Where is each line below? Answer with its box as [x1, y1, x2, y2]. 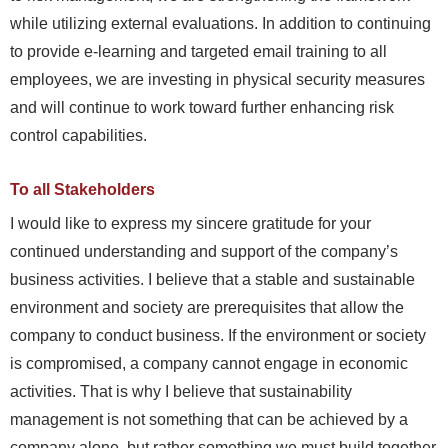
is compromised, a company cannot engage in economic [10, 354, 408, 372]
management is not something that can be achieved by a [10, 410, 408, 428]
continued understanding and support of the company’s [10, 242, 398, 260]
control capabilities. [10, 126, 147, 144]
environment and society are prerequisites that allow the [10, 298, 404, 316]
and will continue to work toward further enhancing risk [10, 98, 394, 116]
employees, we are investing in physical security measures [10, 70, 425, 88]
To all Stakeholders [10, 180, 155, 198]
